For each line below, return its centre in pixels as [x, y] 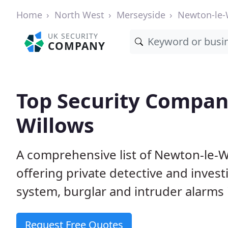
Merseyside [141, 15]
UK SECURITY [73, 36]
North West [79, 15]
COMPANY [77, 46]
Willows [55, 125]
